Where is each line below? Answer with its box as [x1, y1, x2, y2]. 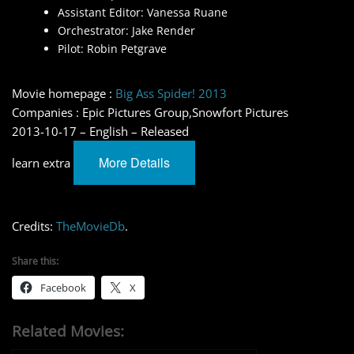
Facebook [40, 281, 86, 296]
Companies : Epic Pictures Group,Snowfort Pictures [12, 104, 288, 121]
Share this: [12, 254, 58, 268]
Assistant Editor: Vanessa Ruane [57, 5, 228, 21]
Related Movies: [12, 321, 124, 341]
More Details [99, 153, 170, 172]
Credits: [12, 218, 56, 235]
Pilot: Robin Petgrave [57, 41, 167, 57]
